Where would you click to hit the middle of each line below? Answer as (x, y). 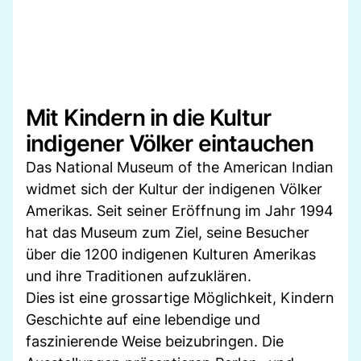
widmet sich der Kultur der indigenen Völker (174, 189)
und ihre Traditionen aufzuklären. (139, 276)
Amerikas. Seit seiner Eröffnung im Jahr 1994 (180, 210)
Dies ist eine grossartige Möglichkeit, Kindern (180, 297)
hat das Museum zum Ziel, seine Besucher (168, 232)
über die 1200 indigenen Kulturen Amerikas (171, 254)
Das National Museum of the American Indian (180, 167)
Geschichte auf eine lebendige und (143, 319)
